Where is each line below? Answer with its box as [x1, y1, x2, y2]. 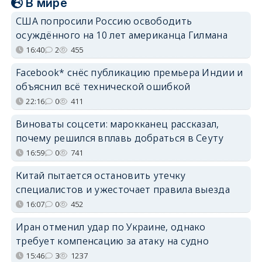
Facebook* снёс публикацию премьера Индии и [15, 65, 243, 79]
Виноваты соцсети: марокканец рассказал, [15, 117, 219, 130]
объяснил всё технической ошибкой [15, 80, 191, 93]
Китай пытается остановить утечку [15, 168, 186, 182]
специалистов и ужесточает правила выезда [15, 182, 230, 196]
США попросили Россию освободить [15, 14, 192, 27]
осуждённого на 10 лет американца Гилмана [15, 28, 227, 42]
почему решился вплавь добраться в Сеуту [15, 131, 224, 144]
